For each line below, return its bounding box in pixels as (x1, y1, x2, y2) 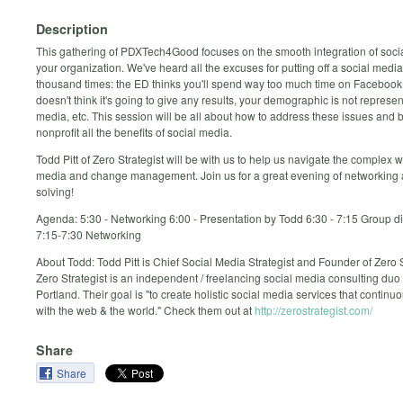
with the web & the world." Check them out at (36, 301, 255, 318)
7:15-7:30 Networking (36, 226, 141, 242)
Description (36, 19, 108, 38)
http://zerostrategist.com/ (255, 301, 372, 318)
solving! (36, 183, 74, 199)
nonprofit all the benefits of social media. (36, 123, 232, 139)
